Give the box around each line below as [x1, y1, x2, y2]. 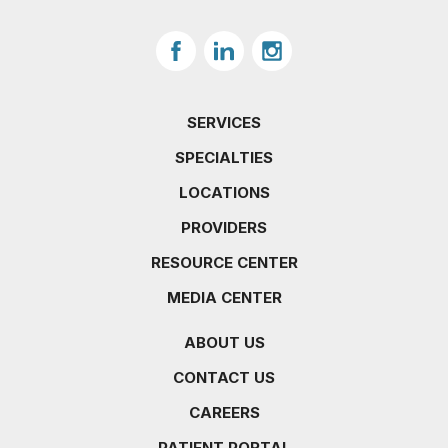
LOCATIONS [178, 183, 270, 202]
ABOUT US [183, 333, 265, 352]
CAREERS [188, 403, 260, 422]
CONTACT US [173, 368, 275, 387]
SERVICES [187, 113, 261, 132]
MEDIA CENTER [166, 288, 282, 307]
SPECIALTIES [175, 148, 273, 167]
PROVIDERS [181, 218, 267, 237]
